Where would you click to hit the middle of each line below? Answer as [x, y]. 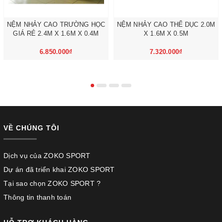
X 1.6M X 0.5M [166, 33]
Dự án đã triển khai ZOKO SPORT [59, 169]
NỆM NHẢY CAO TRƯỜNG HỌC [56, 25]
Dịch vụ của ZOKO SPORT [47, 156]
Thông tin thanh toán [37, 197]
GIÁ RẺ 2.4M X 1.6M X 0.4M [56, 33]
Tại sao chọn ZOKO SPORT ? [52, 183]
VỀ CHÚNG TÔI [31, 128]
